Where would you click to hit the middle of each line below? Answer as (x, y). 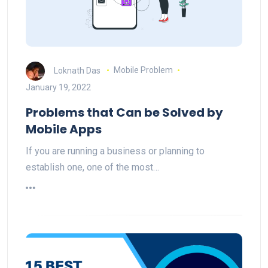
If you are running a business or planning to (115, 151)
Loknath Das (77, 70)
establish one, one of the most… (92, 167)
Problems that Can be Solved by (124, 112)
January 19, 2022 (58, 87)
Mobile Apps (64, 129)
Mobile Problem (143, 70)
